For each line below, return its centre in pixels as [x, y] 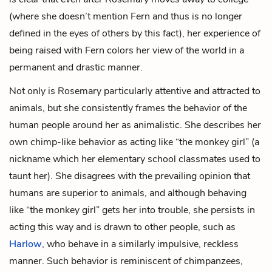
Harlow [25, 244]
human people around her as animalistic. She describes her [135, 125]
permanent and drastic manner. [76, 67]
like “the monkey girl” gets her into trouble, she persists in [132, 210]
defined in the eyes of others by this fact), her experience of [135, 33]
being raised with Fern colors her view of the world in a [127, 50]
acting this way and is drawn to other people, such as [122, 227]
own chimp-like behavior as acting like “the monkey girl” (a [134, 142]
